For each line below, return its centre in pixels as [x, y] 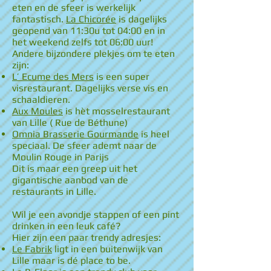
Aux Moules [38, 111]
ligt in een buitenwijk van [107, 249]
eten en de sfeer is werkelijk [74, 8]
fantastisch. [39, 19]
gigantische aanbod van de [70, 180]
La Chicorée [91, 19]
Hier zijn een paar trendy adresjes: [87, 237]
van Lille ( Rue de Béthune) [70, 122]
